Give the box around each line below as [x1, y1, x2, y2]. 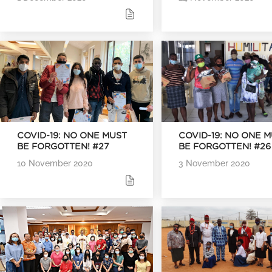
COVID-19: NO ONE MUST [17, 131, 127, 141]
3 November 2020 [178, 158, 251, 169]
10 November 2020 [17, 158, 93, 169]
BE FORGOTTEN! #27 [17, 142, 109, 152]
